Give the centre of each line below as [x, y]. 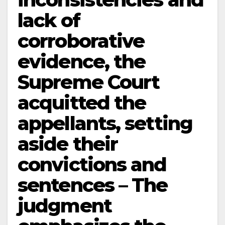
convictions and [92, 164]
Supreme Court [89, 82]
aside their [68, 144]
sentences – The [93, 185]
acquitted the [82, 103]
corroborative [81, 41]
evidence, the [82, 62]
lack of [49, 20]
